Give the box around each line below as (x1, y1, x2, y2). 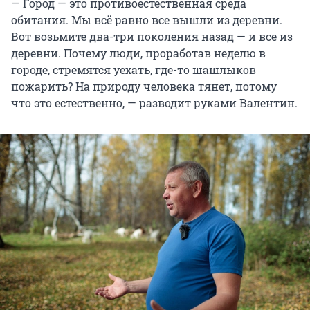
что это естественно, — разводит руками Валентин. (11, 95, 298, 111)
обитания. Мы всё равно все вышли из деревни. (11, 12, 282, 28)
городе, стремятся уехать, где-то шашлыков (11, 62, 256, 77)
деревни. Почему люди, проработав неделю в (11, 46, 266, 61)
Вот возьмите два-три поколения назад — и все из (11, 29, 293, 44)
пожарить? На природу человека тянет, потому (11, 79, 277, 94)
